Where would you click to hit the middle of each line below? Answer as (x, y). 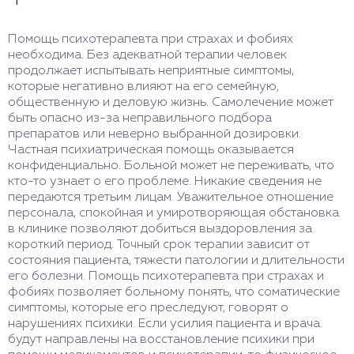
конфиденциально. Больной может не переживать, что (171, 166)
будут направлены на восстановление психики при (161, 340)
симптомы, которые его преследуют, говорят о (148, 309)
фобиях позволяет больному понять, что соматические (174, 293)
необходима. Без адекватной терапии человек (147, 56)
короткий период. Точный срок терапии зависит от (159, 245)
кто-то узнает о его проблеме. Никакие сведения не (165, 182)
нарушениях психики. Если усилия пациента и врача (164, 324)
